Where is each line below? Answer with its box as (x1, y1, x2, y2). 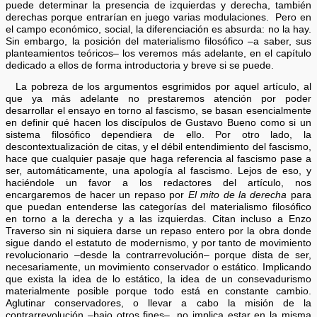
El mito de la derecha (188, 190, 287, 201)
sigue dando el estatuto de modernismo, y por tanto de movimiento (6, 238, 311, 249)
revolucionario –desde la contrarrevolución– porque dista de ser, (6, 250, 311, 261)
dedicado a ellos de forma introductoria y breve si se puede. (6, 59, 275, 71)
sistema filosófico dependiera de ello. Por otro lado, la (6, 129, 311, 141)
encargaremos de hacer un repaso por (6, 190, 188, 201)
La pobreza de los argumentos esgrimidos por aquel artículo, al (15, 81, 311, 93)
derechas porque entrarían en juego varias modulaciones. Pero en (6, 11, 311, 23)
